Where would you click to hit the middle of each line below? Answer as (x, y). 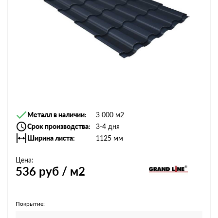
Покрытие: (30, 204)
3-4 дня (108, 127)
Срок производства (58, 127)
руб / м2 (62, 171)
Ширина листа (50, 138)
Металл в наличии (56, 115)
